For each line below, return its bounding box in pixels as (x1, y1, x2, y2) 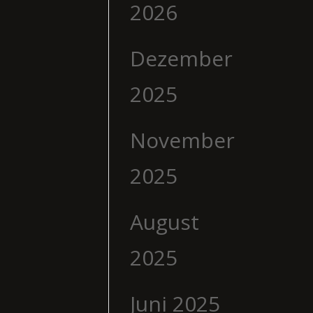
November (129, 125, 235, 154)
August (129, 207, 199, 236)
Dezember (129, 43, 233, 73)
